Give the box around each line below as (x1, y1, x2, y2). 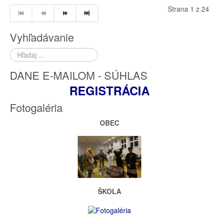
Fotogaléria (10, 99, 63, 115)
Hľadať (10, 47, 30, 57)
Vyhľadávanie (10, 29, 74, 44)
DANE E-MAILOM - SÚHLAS (10, 67, 148, 83)
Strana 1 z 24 (168, 3, 209, 14)
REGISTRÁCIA (69, 82, 150, 99)
